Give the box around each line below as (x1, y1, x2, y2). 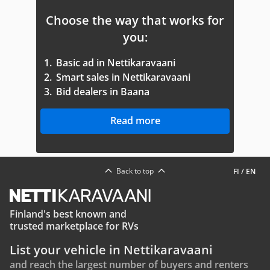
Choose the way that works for (46, 12, 224, 28)
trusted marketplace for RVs (10, 219, 139, 233)
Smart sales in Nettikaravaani (56, 71, 190, 84)
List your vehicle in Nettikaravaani (10, 242, 213, 258)
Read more (110, 114, 160, 127)
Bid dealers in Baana (56, 85, 149, 98)
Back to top (116, 166, 154, 176)
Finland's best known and (10, 207, 127, 221)
